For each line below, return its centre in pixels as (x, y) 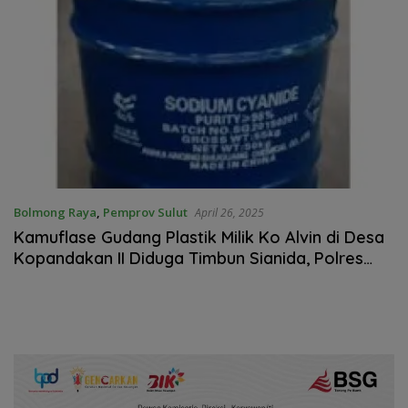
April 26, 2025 (229, 213)
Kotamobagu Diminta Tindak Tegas (151, 280)
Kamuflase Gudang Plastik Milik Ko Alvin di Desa (199, 238)
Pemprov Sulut (145, 213)
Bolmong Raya (55, 213)
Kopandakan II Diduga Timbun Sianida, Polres (189, 259)
